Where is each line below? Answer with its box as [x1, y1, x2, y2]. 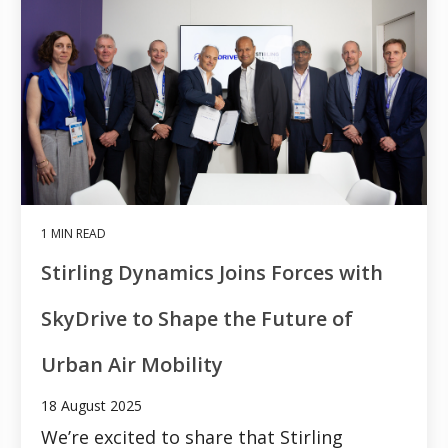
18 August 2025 [41, 395, 142, 415]
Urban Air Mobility [41, 350, 223, 378]
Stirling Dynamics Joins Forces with [41, 258, 383, 286]
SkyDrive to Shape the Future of [41, 304, 353, 332]
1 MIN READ [41, 224, 106, 242]
